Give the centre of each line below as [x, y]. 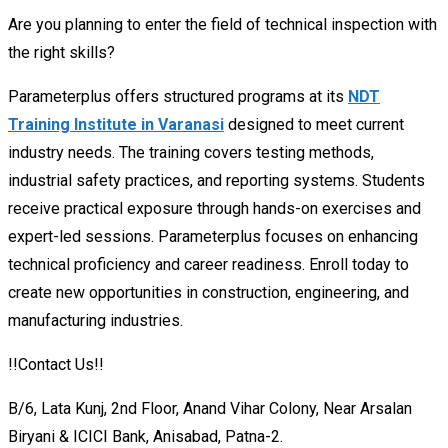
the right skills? [61, 52]
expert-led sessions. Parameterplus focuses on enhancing [213, 236]
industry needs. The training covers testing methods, [191, 152]
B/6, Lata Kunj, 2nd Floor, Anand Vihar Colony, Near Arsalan [210, 408]
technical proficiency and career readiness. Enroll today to [208, 264]
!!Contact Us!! [56, 364]
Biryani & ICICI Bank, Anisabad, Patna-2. [145, 436]
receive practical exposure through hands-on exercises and [214, 208]
